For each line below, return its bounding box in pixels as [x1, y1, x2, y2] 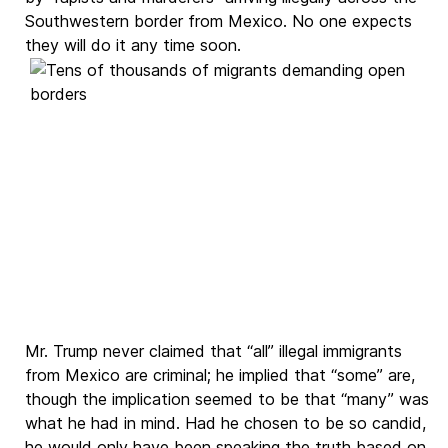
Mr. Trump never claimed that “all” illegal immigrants [25, 341, 402, 361]
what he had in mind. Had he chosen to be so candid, [25, 413, 426, 433]
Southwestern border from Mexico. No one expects [25, 11, 412, 31]
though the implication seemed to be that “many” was [25, 389, 429, 409]
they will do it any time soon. [25, 35, 246, 55]
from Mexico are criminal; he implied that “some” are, [25, 365, 415, 385]
